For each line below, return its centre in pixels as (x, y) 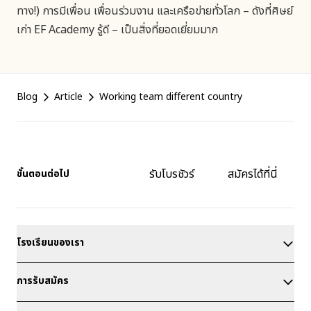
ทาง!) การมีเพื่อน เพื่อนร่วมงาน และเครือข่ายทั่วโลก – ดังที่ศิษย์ (155, 11)
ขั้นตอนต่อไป (43, 174)
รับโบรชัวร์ (172, 174)
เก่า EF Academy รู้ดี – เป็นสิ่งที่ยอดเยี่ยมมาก (117, 30)
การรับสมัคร (43, 281)
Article (68, 96)
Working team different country (171, 96)
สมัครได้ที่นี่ (253, 174)
